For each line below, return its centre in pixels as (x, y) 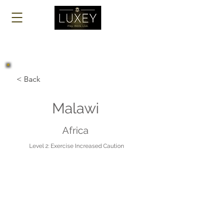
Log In (116, 17)
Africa (75, 130)
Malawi (75, 108)
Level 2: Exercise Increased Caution (77, 146)
